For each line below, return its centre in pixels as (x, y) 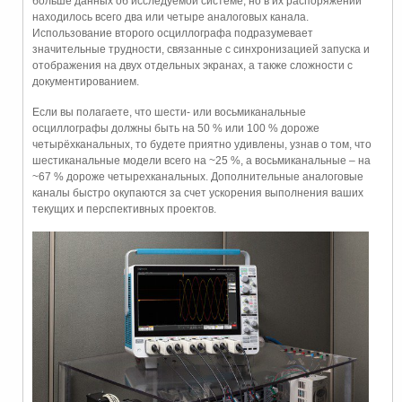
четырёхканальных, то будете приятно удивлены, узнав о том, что (202, 144)
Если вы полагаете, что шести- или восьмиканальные (169, 112)
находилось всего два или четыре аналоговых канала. (170, 17)
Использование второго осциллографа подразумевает (173, 33)
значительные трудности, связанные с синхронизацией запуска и (201, 49)
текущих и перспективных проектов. (124, 209)
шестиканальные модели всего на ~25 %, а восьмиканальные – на (201, 161)
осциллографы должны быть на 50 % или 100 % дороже (176, 128)
